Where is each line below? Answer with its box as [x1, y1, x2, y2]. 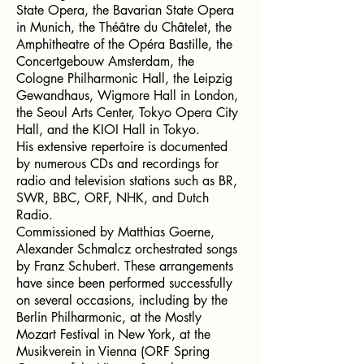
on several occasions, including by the [16, 292, 227, 309]
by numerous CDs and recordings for [16, 155, 219, 172]
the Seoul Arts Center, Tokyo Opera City [16, 104, 238, 121]
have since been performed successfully [16, 275, 232, 292]
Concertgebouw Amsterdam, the [16, 53, 194, 70]
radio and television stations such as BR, [16, 172, 237, 189]
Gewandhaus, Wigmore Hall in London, [16, 87, 238, 104]
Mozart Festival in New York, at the [16, 326, 210, 343]
